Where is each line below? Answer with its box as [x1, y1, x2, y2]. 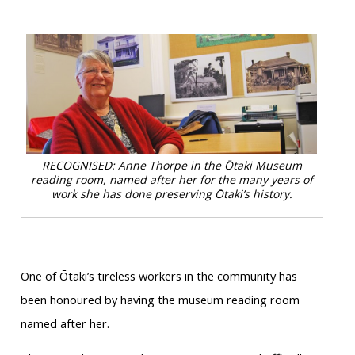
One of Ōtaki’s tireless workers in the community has [20, 268, 297, 284]
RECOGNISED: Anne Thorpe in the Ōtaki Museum [41, 158, 302, 174]
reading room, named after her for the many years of [30, 172, 313, 188]
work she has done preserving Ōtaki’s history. [51, 186, 292, 202]
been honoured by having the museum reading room [20, 292, 300, 308]
